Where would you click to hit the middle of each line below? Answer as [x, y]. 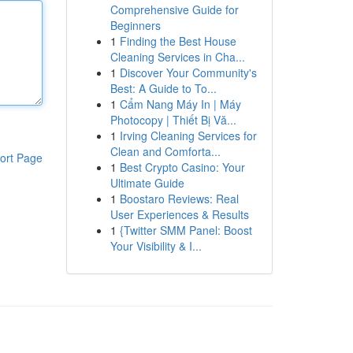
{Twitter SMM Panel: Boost [186, 230]
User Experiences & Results [179, 214]
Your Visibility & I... [156, 246]
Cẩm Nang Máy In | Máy [180, 104]
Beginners [135, 25]
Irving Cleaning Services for [188, 136]
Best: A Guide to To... [163, 88]
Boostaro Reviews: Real [179, 199]
